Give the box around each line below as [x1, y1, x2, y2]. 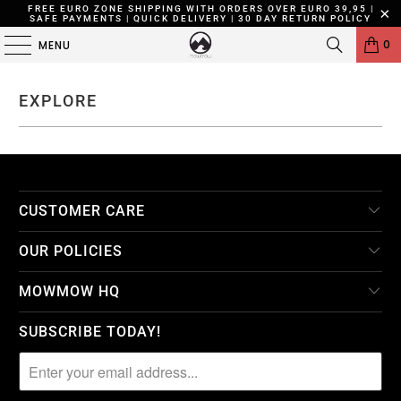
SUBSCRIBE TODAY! [19, 323, 162, 340]
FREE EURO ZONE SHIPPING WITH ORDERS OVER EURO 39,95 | [27, 4, 374, 13]
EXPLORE [19, 92, 98, 110]
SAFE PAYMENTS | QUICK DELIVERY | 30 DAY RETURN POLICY [30, 13, 371, 23]
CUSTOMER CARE [19, 202, 146, 219]
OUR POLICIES [19, 243, 124, 260]
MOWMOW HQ [19, 283, 121, 300]
